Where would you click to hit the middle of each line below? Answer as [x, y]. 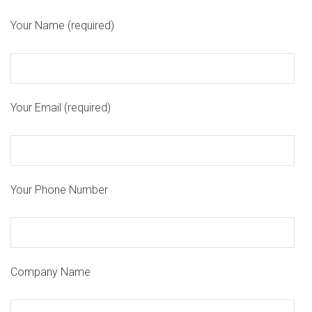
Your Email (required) [61, 107]
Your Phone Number [59, 189]
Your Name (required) [62, 25]
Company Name [50, 272]
